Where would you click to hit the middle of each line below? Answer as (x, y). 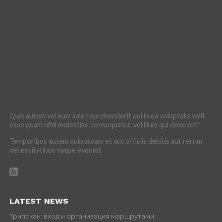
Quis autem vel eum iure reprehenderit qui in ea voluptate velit (107, 115)
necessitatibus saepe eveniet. (56, 150)
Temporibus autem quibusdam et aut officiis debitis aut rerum (106, 141)
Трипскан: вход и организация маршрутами (82, 216)
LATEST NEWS (39, 201)
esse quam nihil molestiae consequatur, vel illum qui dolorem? (104, 124)
